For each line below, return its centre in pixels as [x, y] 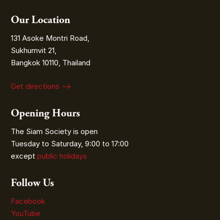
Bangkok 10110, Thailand [51, 63]
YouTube [26, 213]
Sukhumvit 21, [34, 50]
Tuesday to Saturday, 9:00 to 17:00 [70, 143]
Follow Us [33, 183]
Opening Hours [46, 113]
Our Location [41, 20]
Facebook [28, 201]
